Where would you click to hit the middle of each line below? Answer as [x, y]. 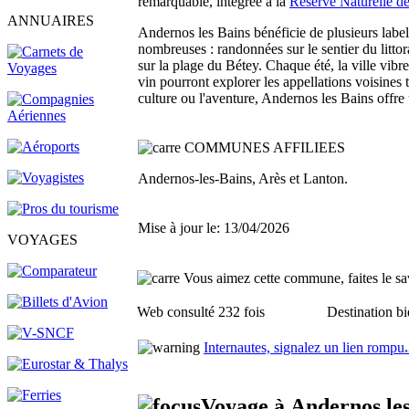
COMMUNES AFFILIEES [265, 147]
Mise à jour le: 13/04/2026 [214, 228]
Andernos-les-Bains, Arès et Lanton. [243, 178]
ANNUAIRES [51, 21]
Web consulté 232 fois [201, 312]
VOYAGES [42, 240]
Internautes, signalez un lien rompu [304, 347]
